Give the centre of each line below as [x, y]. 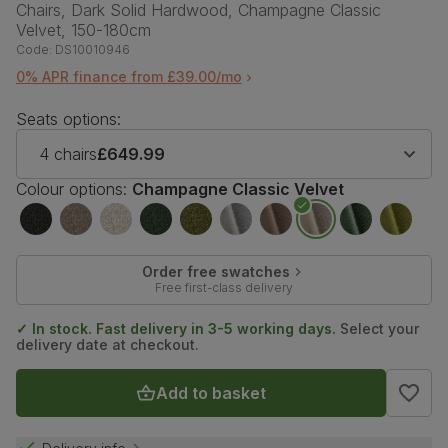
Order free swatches [215, 272]
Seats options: [68, 119]
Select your [377, 329]
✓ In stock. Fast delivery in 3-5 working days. [176, 329]
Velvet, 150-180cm [83, 30]
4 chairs [68, 154]
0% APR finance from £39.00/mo [129, 77]
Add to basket [210, 393]
